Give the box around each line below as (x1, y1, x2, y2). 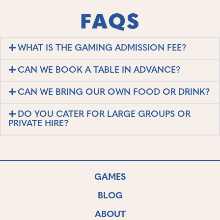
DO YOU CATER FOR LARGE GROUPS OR (18, 110, 191, 119)
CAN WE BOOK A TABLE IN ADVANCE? (18, 65, 181, 75)
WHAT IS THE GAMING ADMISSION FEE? (18, 43, 187, 53)
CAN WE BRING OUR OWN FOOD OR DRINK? (18, 87, 211, 97)
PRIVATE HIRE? (8, 119, 69, 129)
